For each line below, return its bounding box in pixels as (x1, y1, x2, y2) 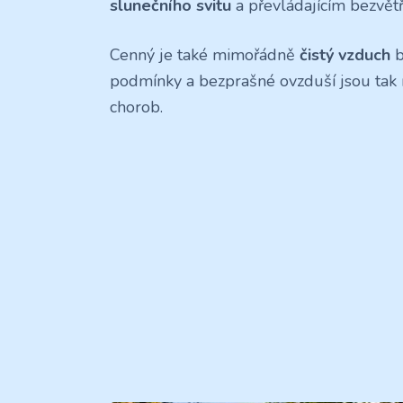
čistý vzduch (300, 43, 395, 66)
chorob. (110, 95, 163, 118)
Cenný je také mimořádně (110, 43, 300, 66)
